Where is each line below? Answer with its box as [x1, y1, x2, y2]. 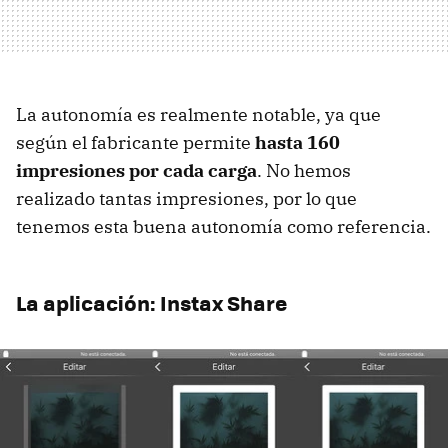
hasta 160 [255, 130, 340, 154]
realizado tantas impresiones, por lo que [16, 186, 357, 210]
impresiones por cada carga [16, 158, 257, 182]
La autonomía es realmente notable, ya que [16, 102, 381, 126]
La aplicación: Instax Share [16, 286, 287, 318]
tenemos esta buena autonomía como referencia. [16, 214, 431, 238]
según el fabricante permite [16, 130, 255, 154]
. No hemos [257, 158, 351, 182]
